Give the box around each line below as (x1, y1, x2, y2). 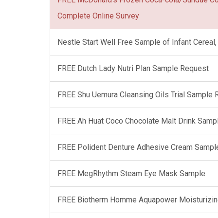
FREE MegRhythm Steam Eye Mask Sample (57, 169, 205, 178)
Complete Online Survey (57, 11, 139, 20)
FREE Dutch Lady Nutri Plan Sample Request (57, 64, 209, 73)
